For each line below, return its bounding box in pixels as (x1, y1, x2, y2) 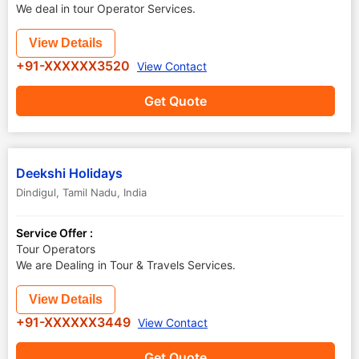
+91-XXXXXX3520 (16, 58, 133, 74)
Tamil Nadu (63, 186, 117, 199)
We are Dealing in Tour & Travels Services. (16, 258, 236, 272)
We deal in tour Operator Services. (16, 2, 196, 15)
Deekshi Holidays (16, 165, 123, 181)
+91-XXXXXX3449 (16, 314, 134, 330)
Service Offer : (16, 226, 93, 240)
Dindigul (16, 186, 56, 199)
